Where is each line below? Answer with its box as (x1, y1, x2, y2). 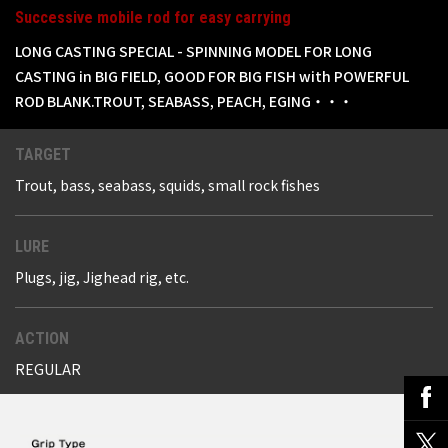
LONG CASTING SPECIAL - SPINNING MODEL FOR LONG (15, 41, 372, 62)
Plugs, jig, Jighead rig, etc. (15, 267, 189, 288)
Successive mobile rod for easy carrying (15, 8, 291, 28)
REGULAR (15, 359, 81, 380)
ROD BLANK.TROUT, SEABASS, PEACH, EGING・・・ (15, 91, 353, 112)
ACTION (15, 329, 69, 349)
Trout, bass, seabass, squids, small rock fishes (15, 175, 320, 196)
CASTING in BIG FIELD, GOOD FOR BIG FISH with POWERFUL (15, 66, 409, 87)
